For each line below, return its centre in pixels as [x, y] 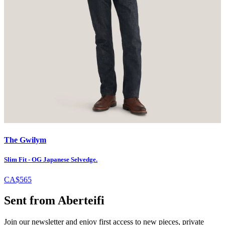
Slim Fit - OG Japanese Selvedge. [51, 160]
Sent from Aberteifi [54, 201]
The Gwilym [25, 140]
